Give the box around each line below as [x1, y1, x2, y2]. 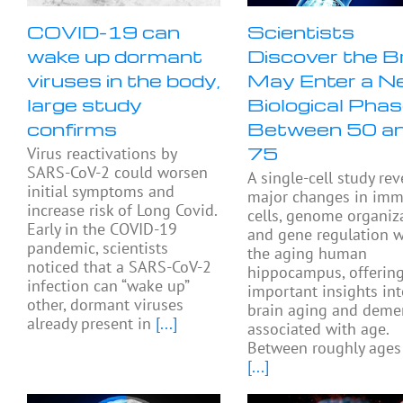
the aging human [247, 243, 368, 264]
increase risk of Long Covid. [27, 200, 217, 221]
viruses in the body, [27, 68, 220, 93]
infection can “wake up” [27, 275, 189, 297]
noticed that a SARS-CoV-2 [27, 256, 211, 278]
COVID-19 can [27, 20, 180, 44]
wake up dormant [27, 44, 202, 68]
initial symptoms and [27, 181, 175, 202]
